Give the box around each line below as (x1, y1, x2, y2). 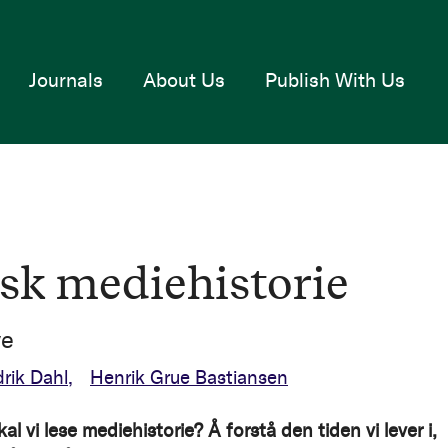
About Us (142, 67, 225, 92)
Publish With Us (264, 67, 405, 92)
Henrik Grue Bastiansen (90, 366, 288, 389)
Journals (28, 67, 103, 92)
